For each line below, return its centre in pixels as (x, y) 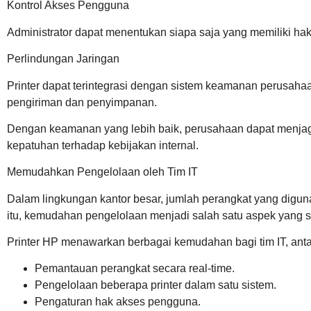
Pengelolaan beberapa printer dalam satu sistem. (155, 285)
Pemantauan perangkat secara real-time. (135, 269)
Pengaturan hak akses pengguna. (118, 302)
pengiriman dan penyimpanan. (82, 102)
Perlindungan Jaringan (63, 59)
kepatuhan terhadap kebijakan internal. (103, 145)
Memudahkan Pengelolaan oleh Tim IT (102, 172)
